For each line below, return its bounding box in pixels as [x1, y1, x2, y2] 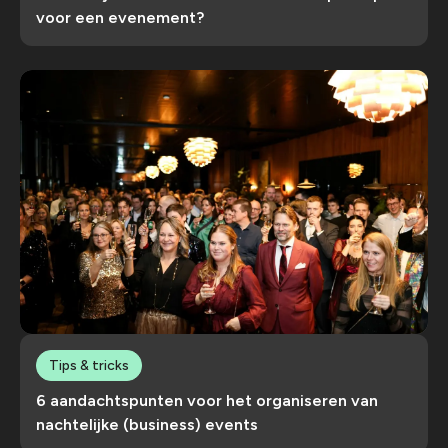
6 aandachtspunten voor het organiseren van [36, 391, 378, 411]
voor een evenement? [36, 8, 204, 27]
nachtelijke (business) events [36, 415, 258, 435]
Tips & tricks [49, 356, 129, 374]
